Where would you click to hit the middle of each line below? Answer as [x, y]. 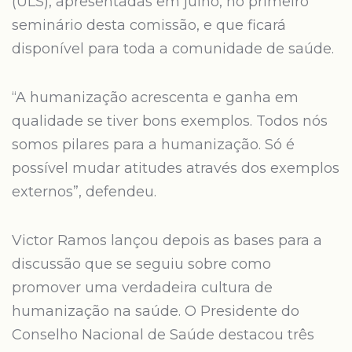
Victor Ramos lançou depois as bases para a [167, 240]
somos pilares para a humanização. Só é [153, 145]
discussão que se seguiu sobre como [141, 264]
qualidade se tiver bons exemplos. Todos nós [170, 121]
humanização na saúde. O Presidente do [156, 311]
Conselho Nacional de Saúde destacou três [163, 335]
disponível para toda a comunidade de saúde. [173, 49]
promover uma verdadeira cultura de [142, 288]
